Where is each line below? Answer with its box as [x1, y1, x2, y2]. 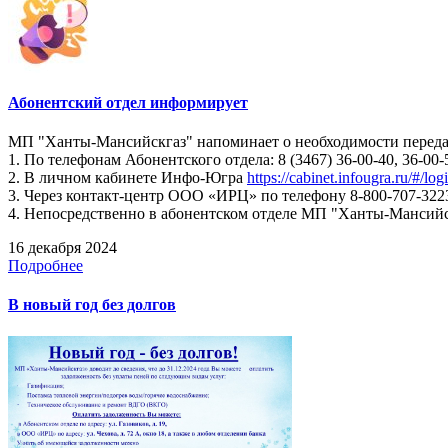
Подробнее [8, 257, 83, 275]
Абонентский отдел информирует [8, 93, 248, 111]
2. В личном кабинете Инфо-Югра [8, 169, 247, 187]
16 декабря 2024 [8, 239, 117, 257]
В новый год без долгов [8, 296, 176, 314]
